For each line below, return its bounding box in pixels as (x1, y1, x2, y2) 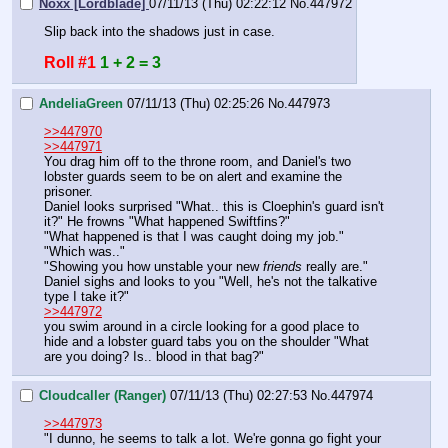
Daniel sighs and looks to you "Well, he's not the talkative (44, 274, 377, 290)
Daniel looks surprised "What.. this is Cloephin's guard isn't (44, 199, 384, 215)
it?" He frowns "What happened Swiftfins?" (44, 214, 290, 230)
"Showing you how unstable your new (44, 259, 263, 275)
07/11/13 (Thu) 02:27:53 (170, 387, 307, 403)
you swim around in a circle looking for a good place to (44, 319, 359, 335)
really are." (306, 259, 368, 275)
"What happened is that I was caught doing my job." (44, 229, 348, 245)
